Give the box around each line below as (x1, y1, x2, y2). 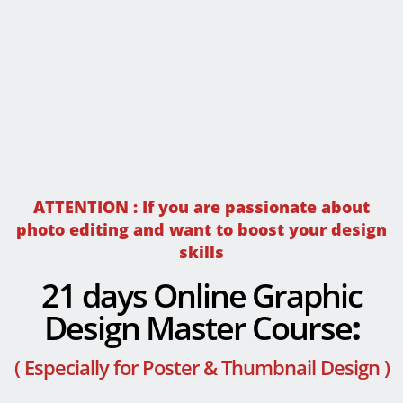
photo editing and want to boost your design (16, 219, 387, 241)
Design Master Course (44, 306, 352, 351)
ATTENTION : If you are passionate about (33, 196, 370, 219)
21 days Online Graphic (41, 273, 362, 318)
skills (179, 241, 224, 264)
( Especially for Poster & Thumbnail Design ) (13, 353, 390, 381)
